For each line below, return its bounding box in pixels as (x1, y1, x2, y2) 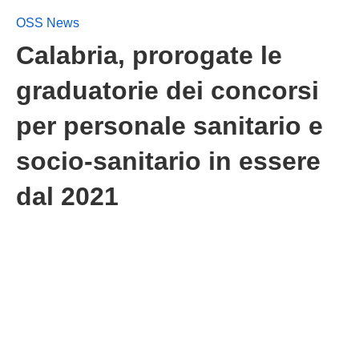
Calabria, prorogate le (16, 41, 282, 70)
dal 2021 (16, 182, 119, 211)
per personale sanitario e (16, 111, 323, 140)
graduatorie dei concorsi (16, 76, 319, 105)
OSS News (16, 16, 79, 30)
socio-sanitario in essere (16, 147, 321, 175)
